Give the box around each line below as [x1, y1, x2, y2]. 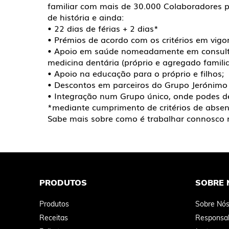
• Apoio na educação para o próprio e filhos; [48, 67, 226, 79]
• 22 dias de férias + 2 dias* [48, 22, 158, 34]
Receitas [39, 213, 68, 222]
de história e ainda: [48, 11, 124, 23]
